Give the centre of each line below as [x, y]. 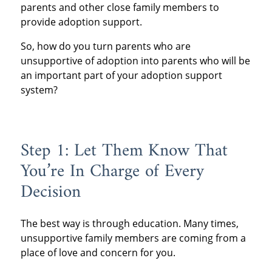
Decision [50, 193]
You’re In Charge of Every [112, 172]
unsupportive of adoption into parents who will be [135, 61]
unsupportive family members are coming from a [133, 238]
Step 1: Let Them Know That [124, 151]
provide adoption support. [81, 22]
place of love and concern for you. [98, 252]
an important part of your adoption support [121, 76]
